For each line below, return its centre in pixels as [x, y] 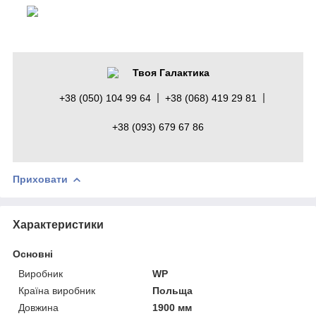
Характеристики [58, 224]
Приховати [40, 179]
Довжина [38, 307]
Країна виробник [57, 290]
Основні [33, 254]
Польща [173, 290]
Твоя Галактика [171, 72]
